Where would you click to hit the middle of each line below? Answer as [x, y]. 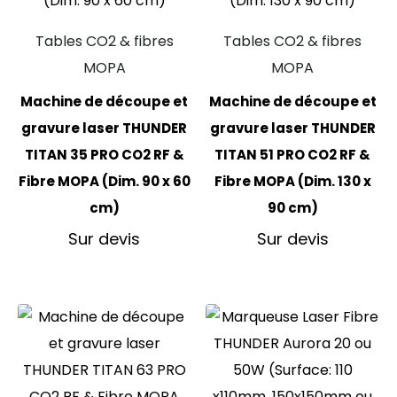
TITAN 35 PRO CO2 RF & [104, 154]
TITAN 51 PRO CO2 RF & [293, 154]
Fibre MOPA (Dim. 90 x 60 [104, 181]
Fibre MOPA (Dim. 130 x [292, 181]
